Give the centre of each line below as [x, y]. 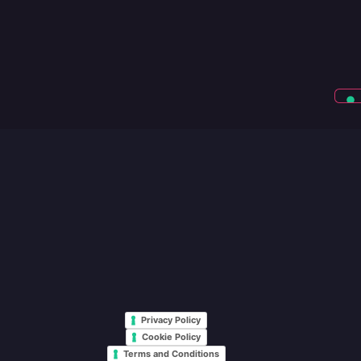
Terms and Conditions [171, 353]
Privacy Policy [171, 320]
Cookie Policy [171, 336]
